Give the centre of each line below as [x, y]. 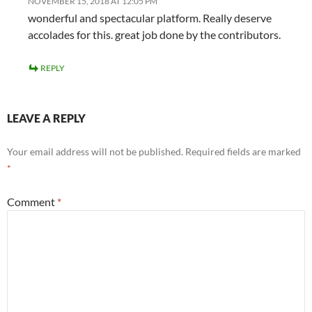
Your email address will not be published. [95, 152]
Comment [32, 202]
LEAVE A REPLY [46, 118]
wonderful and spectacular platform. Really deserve [150, 18]
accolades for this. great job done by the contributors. [154, 35]
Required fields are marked [243, 152]
